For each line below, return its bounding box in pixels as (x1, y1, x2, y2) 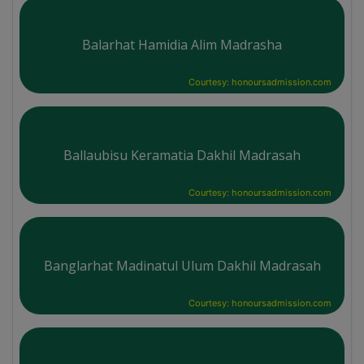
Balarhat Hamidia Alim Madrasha (82, 35, 282, 54)
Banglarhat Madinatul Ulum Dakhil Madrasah (43, 256, 321, 275)
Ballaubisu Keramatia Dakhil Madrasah (63, 145, 301, 164)
